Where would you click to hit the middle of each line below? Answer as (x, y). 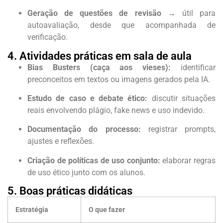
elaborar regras (188, 160)
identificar (193, 67)
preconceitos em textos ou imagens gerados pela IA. (119, 79)
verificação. (48, 37)
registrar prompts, (178, 129)
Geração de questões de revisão (94, 13)
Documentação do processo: (84, 129)
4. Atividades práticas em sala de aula (100, 56)
